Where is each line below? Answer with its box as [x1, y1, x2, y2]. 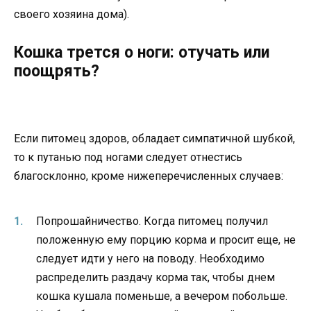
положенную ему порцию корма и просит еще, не [36, 233, 296, 247]
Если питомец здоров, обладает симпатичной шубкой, [14, 131, 295, 145]
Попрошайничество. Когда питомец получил [36, 215, 268, 228]
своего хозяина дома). [14, 8, 129, 22]
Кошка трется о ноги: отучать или [14, 42, 269, 62]
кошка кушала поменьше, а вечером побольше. [36, 289, 287, 303]
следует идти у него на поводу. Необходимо [36, 252, 264, 266]
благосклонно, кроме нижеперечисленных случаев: [14, 169, 283, 183]
